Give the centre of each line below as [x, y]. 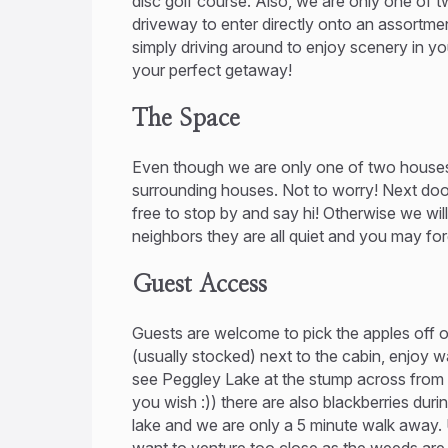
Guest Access [199, 284]
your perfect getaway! [212, 70]
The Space [186, 118]
